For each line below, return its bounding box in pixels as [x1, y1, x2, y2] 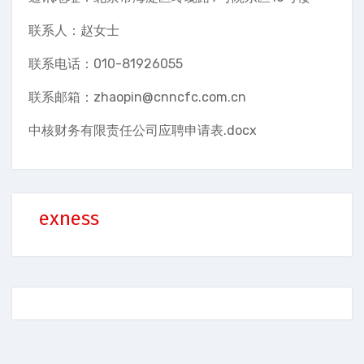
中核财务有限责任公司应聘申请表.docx [28, 122, 257, 138]
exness [38, 207, 99, 231]
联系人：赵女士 [28, 22, 119, 38]
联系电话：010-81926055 [28, 55, 183, 71]
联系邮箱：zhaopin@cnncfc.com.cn [28, 89, 246, 105]
